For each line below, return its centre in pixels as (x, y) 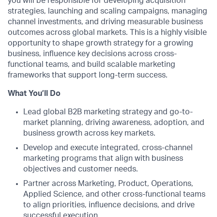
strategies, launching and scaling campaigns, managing (108, 11)
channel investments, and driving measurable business (105, 22)
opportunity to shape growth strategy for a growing (101, 43)
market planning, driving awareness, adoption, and (114, 123)
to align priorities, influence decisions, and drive (109, 205)
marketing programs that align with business (103, 158)
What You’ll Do (34, 93)
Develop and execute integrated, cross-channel (108, 148)
